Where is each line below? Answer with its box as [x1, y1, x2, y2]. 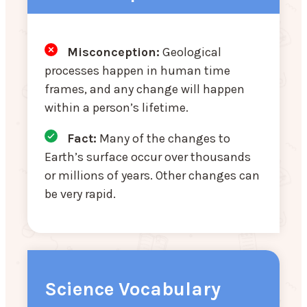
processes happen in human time [45, 62, 230, 78]
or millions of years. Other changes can [45, 167, 260, 183]
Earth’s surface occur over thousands [45, 149, 251, 164]
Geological [162, 44, 221, 60]
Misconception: [67, 44, 160, 60]
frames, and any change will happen [45, 81, 245, 97]
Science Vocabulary [45, 277, 221, 300]
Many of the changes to [99, 130, 230, 146]
